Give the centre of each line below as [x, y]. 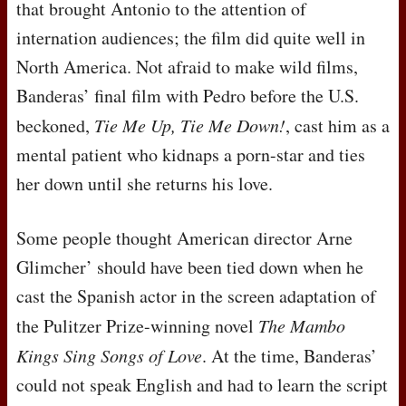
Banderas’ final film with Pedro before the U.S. [188, 96]
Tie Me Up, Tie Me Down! [190, 126]
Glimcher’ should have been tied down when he [190, 267]
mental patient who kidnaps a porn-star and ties [191, 155]
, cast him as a [338, 126]
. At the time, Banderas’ [290, 356]
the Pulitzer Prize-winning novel [137, 326]
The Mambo [302, 326]
